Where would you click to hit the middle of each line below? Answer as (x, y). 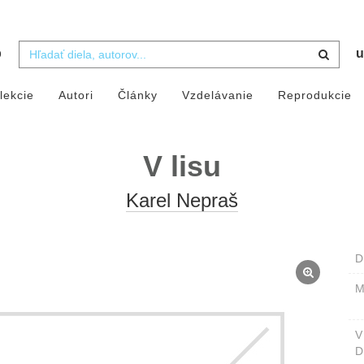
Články (137, 95)
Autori (76, 95)
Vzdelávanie (217, 95)
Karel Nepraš (182, 201)
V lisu (182, 167)
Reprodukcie (314, 95)
